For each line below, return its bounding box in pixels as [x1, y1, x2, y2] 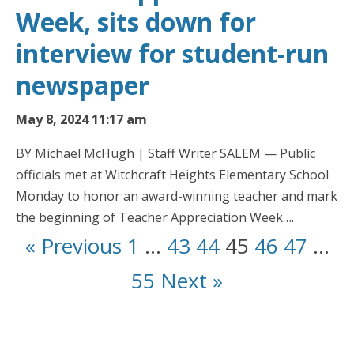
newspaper [16, 67, 149, 102]
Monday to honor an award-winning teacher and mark [16, 186, 337, 205]
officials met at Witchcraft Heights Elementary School [16, 165, 329, 183]
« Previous [24, 231, 122, 260]
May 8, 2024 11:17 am [16, 110, 147, 128]
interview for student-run [16, 36, 329, 70]
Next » [160, 265, 223, 295]
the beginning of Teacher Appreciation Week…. [16, 208, 294, 226]
